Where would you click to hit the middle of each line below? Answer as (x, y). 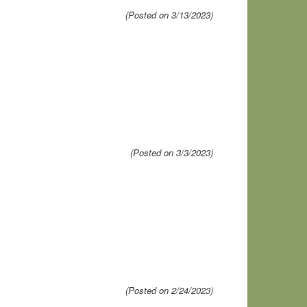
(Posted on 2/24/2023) (169, 290)
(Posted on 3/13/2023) (169, 15)
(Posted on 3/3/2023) (172, 152)
